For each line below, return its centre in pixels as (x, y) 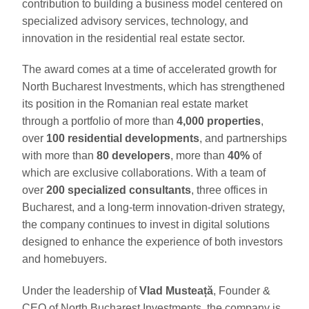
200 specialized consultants (119, 190)
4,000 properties (219, 121)
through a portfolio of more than (99, 121)
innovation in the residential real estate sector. (133, 38)
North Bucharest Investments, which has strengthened (153, 87)
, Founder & (242, 291)
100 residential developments (123, 139)
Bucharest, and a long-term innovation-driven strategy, (153, 208)
